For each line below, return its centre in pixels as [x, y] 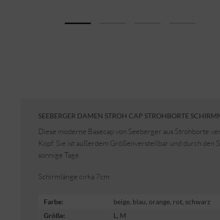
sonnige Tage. [59, 155]
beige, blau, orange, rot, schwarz [162, 202]
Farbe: [54, 202]
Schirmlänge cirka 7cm [74, 177]
